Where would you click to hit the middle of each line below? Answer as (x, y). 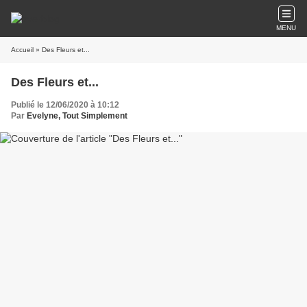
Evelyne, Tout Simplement (77, 116)
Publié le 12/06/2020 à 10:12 (65, 105)
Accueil (22, 50)
